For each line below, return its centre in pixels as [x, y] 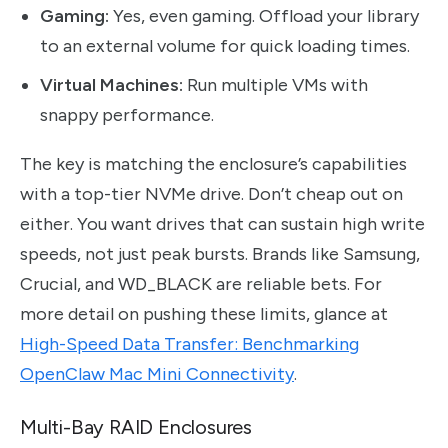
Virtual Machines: [111, 85]
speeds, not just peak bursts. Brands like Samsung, [220, 253]
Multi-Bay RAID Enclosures [136, 427]
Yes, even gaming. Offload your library [264, 16]
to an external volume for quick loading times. [225, 46]
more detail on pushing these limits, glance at [204, 313]
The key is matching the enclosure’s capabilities [213, 163]
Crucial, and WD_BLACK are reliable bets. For [201, 283]
